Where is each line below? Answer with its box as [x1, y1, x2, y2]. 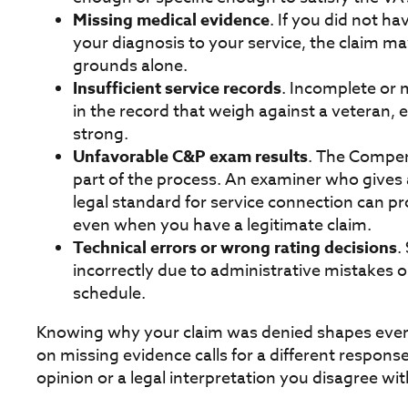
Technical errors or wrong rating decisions [73, 235, 397, 260]
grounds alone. [73, 53, 188, 78]
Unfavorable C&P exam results [73, 144, 308, 168]
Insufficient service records [73, 76, 281, 100]
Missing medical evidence [73, 7, 270, 32]
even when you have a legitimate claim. [73, 212, 372, 238]
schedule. [73, 280, 146, 306]
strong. [73, 121, 128, 147]
